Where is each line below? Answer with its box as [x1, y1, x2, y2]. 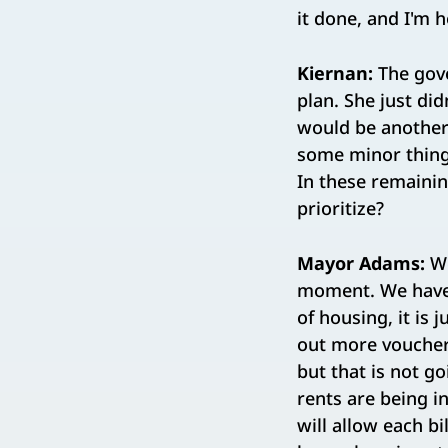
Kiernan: [297, 61, 373, 86]
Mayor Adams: [297, 251, 425, 276]
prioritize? [297, 196, 384, 221]
